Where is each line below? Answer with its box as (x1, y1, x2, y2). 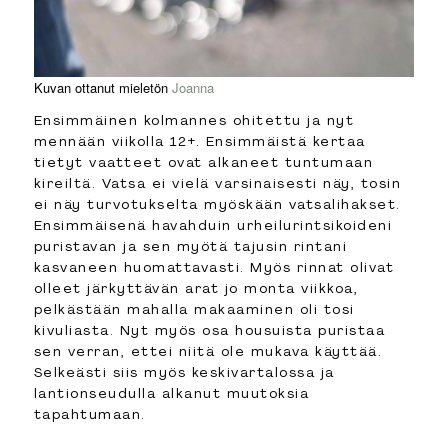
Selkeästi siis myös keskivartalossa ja (33, 363, 335, 382)
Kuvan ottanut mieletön (33, 78, 172, 98)
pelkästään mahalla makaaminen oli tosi (33, 300, 355, 319)
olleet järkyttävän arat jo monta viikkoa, (33, 279, 359, 298)
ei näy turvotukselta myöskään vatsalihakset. (33, 195, 401, 214)
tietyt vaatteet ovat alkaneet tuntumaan (33, 153, 374, 172)
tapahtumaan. (33, 405, 146, 424)
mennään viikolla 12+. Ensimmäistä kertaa (33, 132, 366, 151)
